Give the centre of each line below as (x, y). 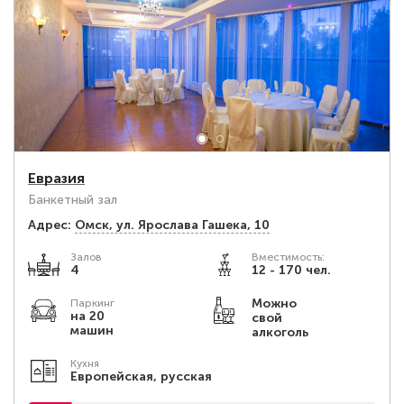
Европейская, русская (141, 376)
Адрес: (50, 225)
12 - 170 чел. (291, 270)
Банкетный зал (73, 200)
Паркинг (92, 303)
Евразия (56, 178)
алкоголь (280, 332)
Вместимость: (288, 257)
